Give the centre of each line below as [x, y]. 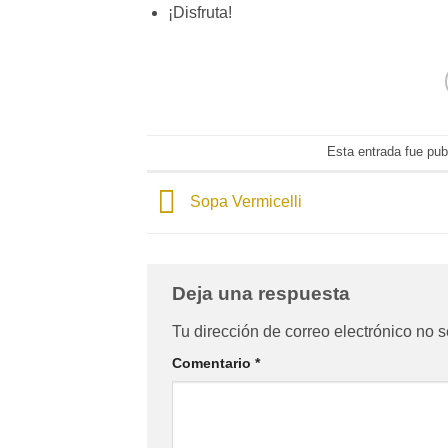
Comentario [213, 362]
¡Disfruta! [199, 12]
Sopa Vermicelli [244, 202]
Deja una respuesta [263, 294]
